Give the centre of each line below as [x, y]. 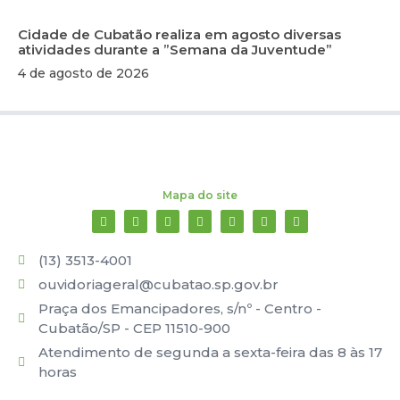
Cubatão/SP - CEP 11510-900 [134, 329]
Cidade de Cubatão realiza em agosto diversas [179, 35]
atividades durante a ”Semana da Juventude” [175, 50]
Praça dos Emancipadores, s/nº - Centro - [179, 309]
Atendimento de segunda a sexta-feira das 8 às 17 [210, 353]
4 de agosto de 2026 [83, 74]
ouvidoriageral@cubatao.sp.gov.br [158, 285]
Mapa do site [200, 196]
